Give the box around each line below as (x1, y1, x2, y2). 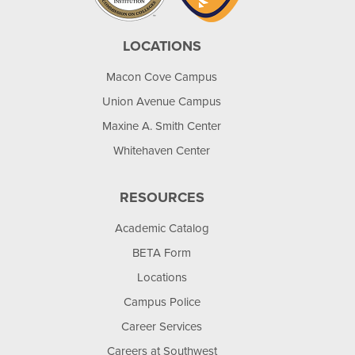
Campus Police (123, 295, 200, 309)
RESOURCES (119, 189, 204, 206)
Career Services (121, 319, 202, 334)
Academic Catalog (114, 221, 209, 235)
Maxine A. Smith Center (102, 119, 221, 133)
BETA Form (132, 246, 191, 260)
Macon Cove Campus (106, 70, 217, 84)
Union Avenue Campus (102, 94, 221, 109)
